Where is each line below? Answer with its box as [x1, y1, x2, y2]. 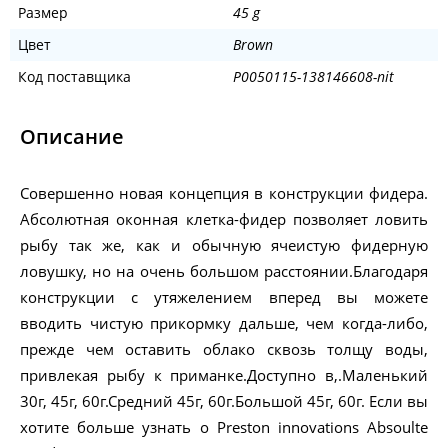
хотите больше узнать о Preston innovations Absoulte [20, 417, 428, 438]
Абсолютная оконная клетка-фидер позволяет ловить [20, 209, 428, 230]
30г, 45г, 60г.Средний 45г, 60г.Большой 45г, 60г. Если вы [20, 391, 428, 412]
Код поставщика [18, 67, 131, 87]
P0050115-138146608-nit [232, 67, 394, 87]
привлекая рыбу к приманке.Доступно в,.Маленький [20, 365, 428, 386]
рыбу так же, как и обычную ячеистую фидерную [20, 235, 428, 256]
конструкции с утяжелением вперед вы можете [20, 287, 428, 308]
